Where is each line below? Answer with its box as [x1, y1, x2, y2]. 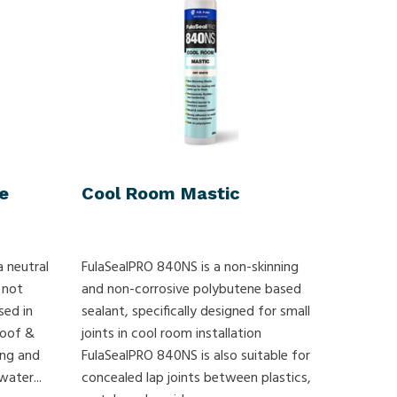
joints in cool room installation [82, 322, 262, 346]
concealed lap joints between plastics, [82, 366, 312, 390]
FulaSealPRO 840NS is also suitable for [82, 344, 311, 368]
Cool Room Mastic [82, 182, 241, 204]
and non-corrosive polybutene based [82, 277, 302, 301]
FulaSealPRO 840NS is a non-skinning [82, 255, 300, 279]
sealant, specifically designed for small [82, 300, 311, 323]
